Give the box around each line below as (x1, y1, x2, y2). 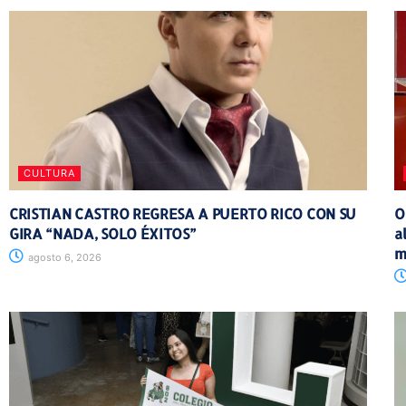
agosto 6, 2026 (25, 250, 101, 264)
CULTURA (24, 166, 75, 179)
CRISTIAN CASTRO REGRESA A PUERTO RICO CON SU (9, 203, 356, 223)
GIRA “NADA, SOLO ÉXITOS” (9, 223, 197, 243)
